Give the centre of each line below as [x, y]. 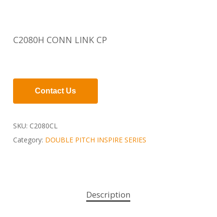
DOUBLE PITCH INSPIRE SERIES [95, 140]
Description [108, 194]
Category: [29, 140]
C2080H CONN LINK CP [60, 40]
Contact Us [55, 91]
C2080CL [43, 126]
